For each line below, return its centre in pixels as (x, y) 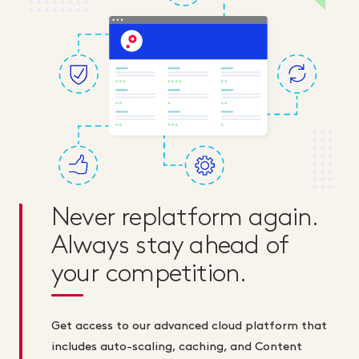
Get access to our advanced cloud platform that (189, 326)
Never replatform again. (184, 217)
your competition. (149, 273)
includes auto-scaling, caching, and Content (177, 347)
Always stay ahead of (170, 245)
